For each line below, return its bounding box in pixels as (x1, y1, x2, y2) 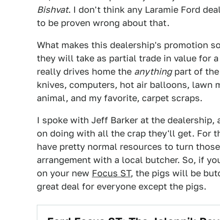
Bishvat (37, 4, 68, 15)
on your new (37, 168, 92, 178)
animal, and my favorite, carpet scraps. (37, 93, 202, 103)
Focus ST (92, 168, 131, 178)
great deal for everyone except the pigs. (37, 181, 206, 192)
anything (134, 66, 172, 77)
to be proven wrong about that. (37, 18, 169, 28)
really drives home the (37, 66, 134, 77)
